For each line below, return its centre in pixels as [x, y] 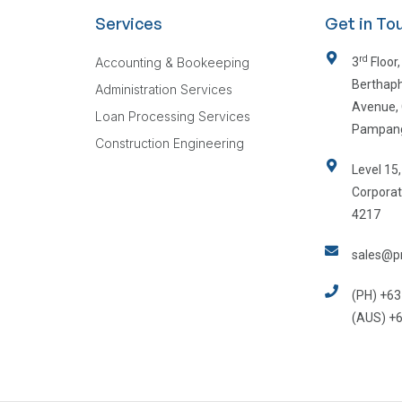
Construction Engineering [170, 144]
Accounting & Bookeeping [172, 63]
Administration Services [164, 90]
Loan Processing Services [173, 117]
